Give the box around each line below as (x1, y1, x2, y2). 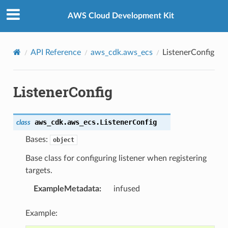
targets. (25, 166, 52, 175)
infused (113, 184, 140, 193)
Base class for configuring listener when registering (25, 154, 207, 162)
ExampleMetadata (33, 184, 99, 193)
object (52, 136, 74, 144)
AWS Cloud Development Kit (67, 12, 174, 20)
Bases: (25, 135, 50, 144)
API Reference (30, 48, 81, 56)
